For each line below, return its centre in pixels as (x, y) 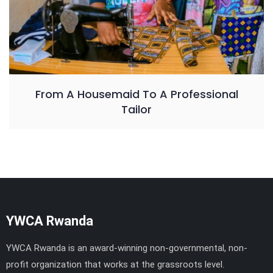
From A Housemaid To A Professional (136, 94)
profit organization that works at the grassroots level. (115, 265)
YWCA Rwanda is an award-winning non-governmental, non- (127, 248)
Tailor (136, 110)
